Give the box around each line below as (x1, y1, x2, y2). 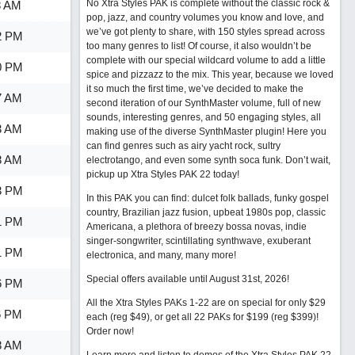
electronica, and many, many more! (86, 250, 236, 261)
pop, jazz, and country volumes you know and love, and (86, 12, 324, 23)
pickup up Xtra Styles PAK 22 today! (86, 169, 239, 180)
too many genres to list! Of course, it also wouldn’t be (86, 40, 311, 52)
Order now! (86, 326, 134, 337)
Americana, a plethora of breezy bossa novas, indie (86, 221, 307, 232)
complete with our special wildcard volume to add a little (86, 55, 326, 66)
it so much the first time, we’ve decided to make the (86, 83, 303, 94)
